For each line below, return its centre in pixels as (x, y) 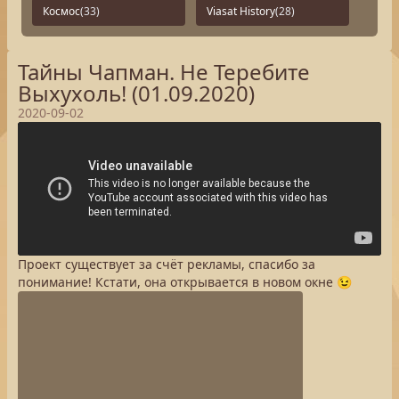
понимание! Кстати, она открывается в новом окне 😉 (185, 282)
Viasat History (241, 11)
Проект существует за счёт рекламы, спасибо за (167, 264)
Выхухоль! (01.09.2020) (136, 93)
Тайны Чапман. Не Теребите (164, 72)
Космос (61, 11)
